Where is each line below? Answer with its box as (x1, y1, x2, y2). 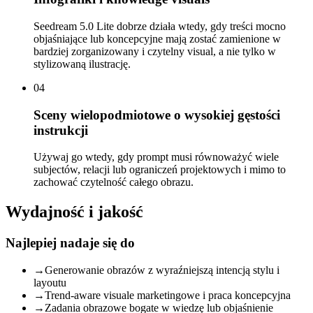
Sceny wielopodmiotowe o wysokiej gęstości (34, 107, 280, 122)
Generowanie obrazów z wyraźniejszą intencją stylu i (45, 263, 279, 276)
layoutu (34, 276, 66, 289)
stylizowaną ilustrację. (34, 57, 131, 70)
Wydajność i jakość (6, 203, 143, 221)
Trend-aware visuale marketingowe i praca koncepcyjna (45, 289, 291, 301)
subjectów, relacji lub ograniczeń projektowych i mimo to (34, 163, 286, 176)
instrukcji (34, 122, 88, 138)
